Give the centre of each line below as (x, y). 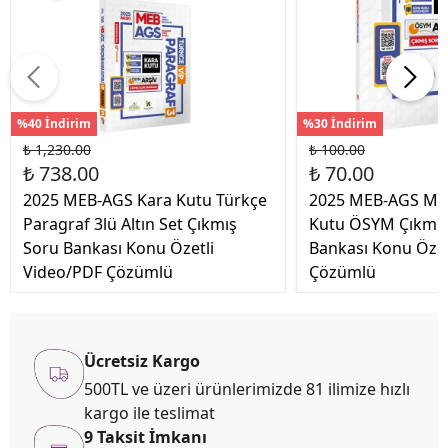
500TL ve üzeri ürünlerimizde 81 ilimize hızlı (247, 389)
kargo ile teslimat (149, 413)
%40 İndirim (54, 124)
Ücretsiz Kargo (142, 361)
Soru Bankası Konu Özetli (118, 248)
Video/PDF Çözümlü (98, 272)
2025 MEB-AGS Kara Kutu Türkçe (145, 200)
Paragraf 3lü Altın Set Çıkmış (130, 224)
